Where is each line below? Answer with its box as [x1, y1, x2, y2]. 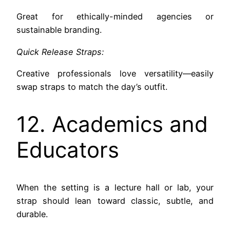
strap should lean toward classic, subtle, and [16, 195, 214, 206]
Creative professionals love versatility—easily [16, 68, 214, 79]
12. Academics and [16, 110, 208, 137]
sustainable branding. [16, 25, 102, 35]
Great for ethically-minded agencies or [16, 11, 214, 22]
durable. [16, 208, 48, 219]
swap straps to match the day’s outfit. [16, 81, 167, 92]
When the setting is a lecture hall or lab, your [16, 182, 214, 193]
